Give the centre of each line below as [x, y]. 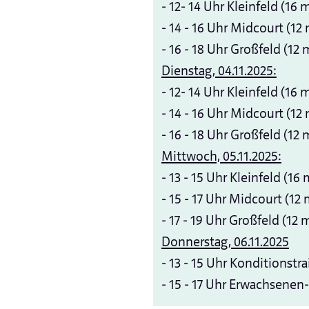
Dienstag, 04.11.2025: [219, 71]
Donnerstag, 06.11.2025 [225, 242]
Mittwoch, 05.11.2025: [221, 157]
